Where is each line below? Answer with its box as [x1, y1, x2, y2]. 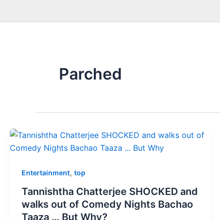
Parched [59, 64, 122, 83]
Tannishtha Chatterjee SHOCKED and [22, 185, 198, 197]
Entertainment [22, 168, 70, 177]
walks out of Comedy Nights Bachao [22, 198, 193, 210]
